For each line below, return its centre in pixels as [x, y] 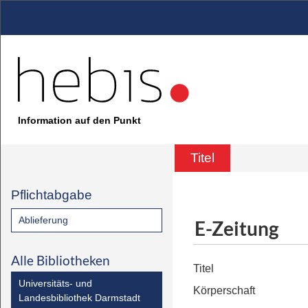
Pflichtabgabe [52, 195]
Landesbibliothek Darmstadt [79, 298]
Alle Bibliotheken [60, 260]
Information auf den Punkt [79, 121]
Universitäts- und [55, 283]
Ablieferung [43, 220]
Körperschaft [224, 290]
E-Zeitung [236, 228]
